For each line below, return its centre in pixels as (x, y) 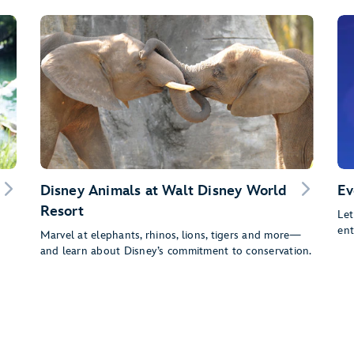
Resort (62, 211)
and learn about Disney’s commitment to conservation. (176, 250)
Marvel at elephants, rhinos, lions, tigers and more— (171, 235)
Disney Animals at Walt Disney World (163, 190)
